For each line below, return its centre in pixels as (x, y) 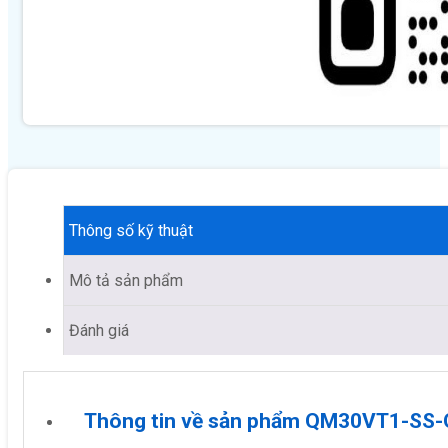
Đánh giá (99, 330)
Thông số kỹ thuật (131, 230)
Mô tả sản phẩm (126, 280)
